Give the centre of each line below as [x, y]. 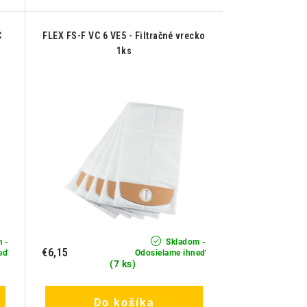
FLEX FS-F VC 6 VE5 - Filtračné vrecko [124, 35]
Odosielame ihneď [170, 253]
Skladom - [185, 242]
